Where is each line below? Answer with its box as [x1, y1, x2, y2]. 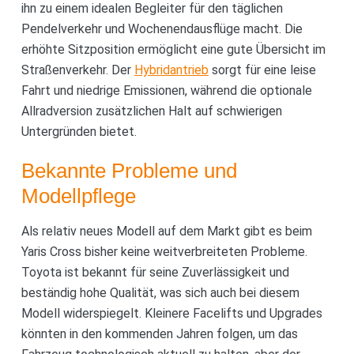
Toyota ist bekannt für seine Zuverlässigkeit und [21, 264, 289, 280]
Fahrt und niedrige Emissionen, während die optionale [21, 82, 312, 98]
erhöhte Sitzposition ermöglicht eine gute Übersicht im [21, 41, 326, 57]
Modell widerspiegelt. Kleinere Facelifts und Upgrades [21, 305, 322, 321]
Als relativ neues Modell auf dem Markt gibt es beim [21, 223, 312, 239]
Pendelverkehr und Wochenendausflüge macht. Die [21, 21, 303, 36]
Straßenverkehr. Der [21, 62, 134, 77]
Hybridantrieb [134, 62, 209, 77]
